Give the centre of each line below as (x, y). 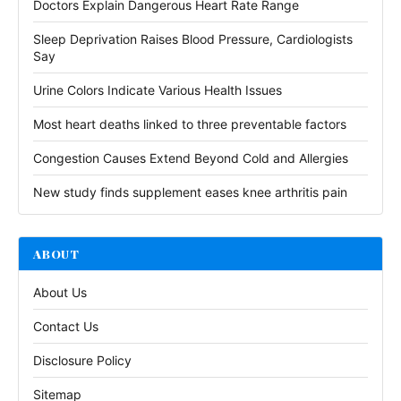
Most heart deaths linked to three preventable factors (190, 124)
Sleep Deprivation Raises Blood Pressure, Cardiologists (193, 39)
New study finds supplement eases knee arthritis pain (190, 192)
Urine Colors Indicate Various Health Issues (158, 90)
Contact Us (66, 327)
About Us (60, 293)
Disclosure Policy (82, 361)
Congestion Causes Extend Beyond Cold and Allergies (191, 158)
